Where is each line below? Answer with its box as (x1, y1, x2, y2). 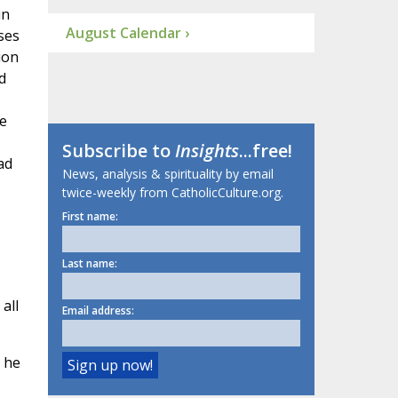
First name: (61, 209, 118, 225)
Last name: (61, 256, 117, 272)
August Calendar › (65, 23, 189, 44)
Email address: (61, 303, 134, 319)
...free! (238, 139, 292, 163)
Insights (174, 139, 239, 163)
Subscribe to (61, 139, 175, 163)
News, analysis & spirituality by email (61, 165, 274, 183)
